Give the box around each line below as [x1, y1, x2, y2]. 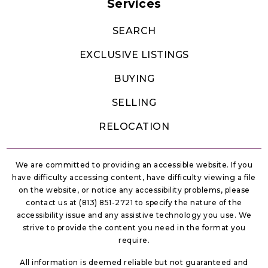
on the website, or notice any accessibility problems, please [18, 185, 250, 194]
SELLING [111, 96, 157, 108]
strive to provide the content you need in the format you [22, 223, 246, 232]
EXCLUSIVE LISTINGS [79, 48, 189, 60]
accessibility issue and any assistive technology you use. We [16, 210, 252, 220]
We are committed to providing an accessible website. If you [15, 160, 253, 169]
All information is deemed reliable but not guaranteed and [20, 257, 248, 267]
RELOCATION [99, 120, 169, 132]
